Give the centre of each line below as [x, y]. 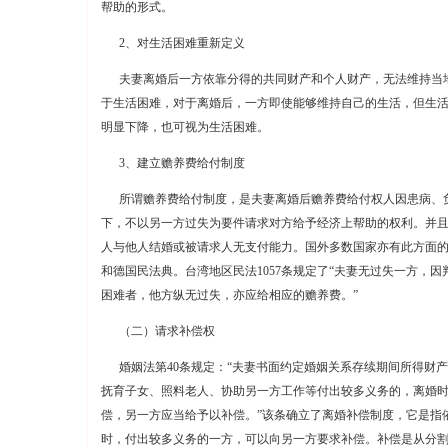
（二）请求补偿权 [157, 331]
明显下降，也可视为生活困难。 [184, 127]
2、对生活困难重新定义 [172, 43]
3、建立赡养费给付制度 [172, 163]
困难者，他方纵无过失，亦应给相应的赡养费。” [229, 295]
